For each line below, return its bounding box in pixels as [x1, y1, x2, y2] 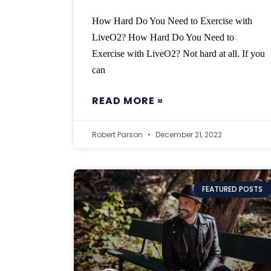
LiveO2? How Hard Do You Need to [92, 32, 234, 43]
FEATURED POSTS [202, 184, 263, 195]
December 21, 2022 [154, 129, 222, 140]
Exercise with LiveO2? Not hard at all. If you [92, 48, 265, 59]
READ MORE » [92, 94, 163, 108]
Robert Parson [92, 129, 145, 140]
